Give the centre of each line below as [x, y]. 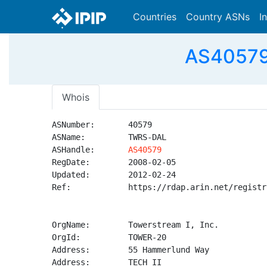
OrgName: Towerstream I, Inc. [135, 225]
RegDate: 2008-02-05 [114, 162]
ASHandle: [90, 150]
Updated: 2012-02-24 [114, 175]
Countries [155, 17]
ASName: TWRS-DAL [109, 137]
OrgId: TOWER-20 [109, 237]
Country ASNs [218, 17]
